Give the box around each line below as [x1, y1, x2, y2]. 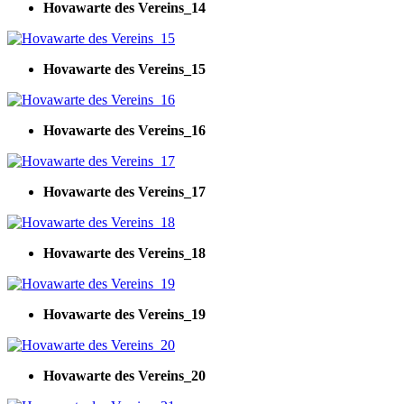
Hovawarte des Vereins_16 [43, 122, 206, 138]
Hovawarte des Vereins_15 [43, 60, 206, 77]
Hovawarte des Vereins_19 [43, 306, 206, 322]
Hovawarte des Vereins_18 [43, 244, 206, 261]
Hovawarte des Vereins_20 [43, 367, 206, 383]
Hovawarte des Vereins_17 [43, 183, 206, 199]
